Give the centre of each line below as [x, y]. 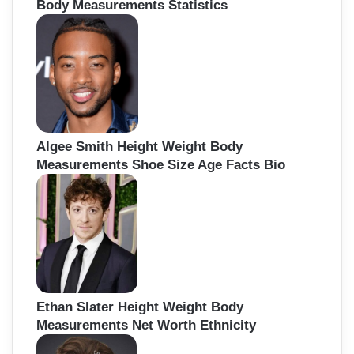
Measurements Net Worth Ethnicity [146, 325]
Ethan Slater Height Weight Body [140, 307]
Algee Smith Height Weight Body [139, 147]
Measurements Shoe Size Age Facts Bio [161, 165]
